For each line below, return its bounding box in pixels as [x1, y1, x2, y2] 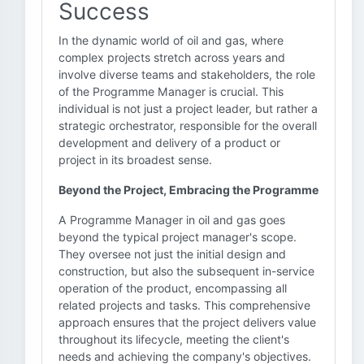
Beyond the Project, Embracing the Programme [58, 183, 318, 197]
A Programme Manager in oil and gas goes [58, 213, 285, 227]
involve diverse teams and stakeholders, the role [58, 67, 315, 81]
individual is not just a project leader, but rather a [58, 102, 318, 115]
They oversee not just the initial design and [58, 247, 286, 261]
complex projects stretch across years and [58, 50, 285, 64]
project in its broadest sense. [58, 153, 212, 167]
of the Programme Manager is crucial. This [58, 84, 284, 98]
